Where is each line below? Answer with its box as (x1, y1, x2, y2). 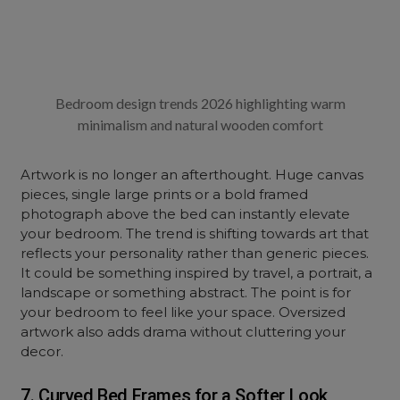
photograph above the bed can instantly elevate (21, 205, 351, 222)
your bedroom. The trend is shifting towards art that (21, 225, 370, 242)
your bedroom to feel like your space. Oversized (21, 304, 346, 321)
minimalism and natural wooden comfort (77, 116, 323, 133)
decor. (21, 343, 64, 360)
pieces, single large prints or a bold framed (21, 186, 309, 203)
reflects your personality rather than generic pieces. (21, 245, 370, 262)
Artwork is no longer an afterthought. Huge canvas (21, 166, 364, 183)
